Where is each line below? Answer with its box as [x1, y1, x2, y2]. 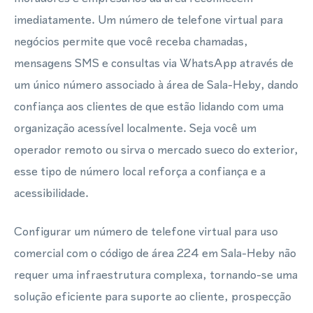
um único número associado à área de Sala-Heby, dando [14, 76, 298, 93]
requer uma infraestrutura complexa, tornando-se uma [14, 266, 298, 283]
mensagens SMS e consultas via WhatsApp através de [14, 54, 293, 71]
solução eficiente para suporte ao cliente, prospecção [14, 288, 291, 305]
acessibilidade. [14, 184, 89, 201]
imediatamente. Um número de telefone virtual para [14, 11, 283, 28]
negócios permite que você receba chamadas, [14, 33, 248, 50]
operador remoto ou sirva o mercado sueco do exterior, [14, 141, 298, 158]
